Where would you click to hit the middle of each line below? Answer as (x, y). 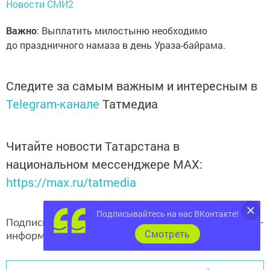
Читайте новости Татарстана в (93, 146)
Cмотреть (168, 234)
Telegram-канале (53, 104)
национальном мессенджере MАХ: (104, 164)
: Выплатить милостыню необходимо (122, 31)
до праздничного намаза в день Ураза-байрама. (116, 45)
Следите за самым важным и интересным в (132, 86)
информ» (29, 237)
